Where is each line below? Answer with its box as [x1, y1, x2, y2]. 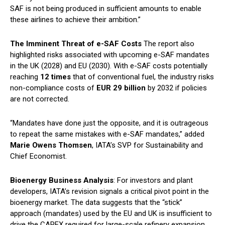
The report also [142, 39, 194, 49]
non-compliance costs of [10, 83, 96, 93]
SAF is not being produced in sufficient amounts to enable [10, 4, 201, 14]
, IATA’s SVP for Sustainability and [92, 141, 203, 150]
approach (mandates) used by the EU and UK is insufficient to [10, 209, 212, 218]
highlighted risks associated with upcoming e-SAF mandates [10, 50, 209, 60]
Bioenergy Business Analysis [10, 176, 114, 185]
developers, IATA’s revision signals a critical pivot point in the [10, 187, 209, 196]
